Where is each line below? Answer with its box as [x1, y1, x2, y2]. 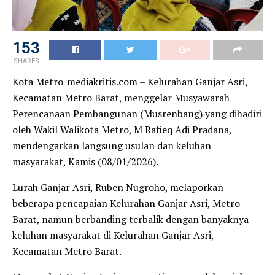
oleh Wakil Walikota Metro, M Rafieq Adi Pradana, [12, 122, 231, 136]
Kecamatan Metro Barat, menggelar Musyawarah [12, 90, 230, 104]
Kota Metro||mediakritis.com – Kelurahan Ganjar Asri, [12, 74, 247, 88]
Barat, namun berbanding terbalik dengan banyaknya [12, 212, 249, 226]
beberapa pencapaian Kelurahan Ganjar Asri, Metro [12, 196, 240, 210]
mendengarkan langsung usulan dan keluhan [12, 138, 211, 152]
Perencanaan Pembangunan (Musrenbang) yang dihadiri [12, 106, 262, 120]
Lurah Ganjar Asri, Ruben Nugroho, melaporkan [12, 180, 223, 194]
